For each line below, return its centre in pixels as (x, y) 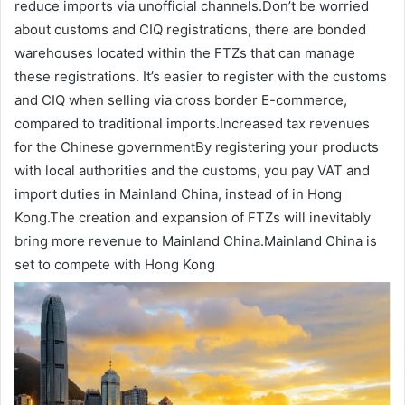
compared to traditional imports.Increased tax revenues (192, 123)
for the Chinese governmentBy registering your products (197, 146)
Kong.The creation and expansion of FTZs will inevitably (193, 217)
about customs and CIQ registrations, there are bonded (190, 29)
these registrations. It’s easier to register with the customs (201, 76)
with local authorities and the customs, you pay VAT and (192, 170)
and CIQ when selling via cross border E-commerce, (181, 99)
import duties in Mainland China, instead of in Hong (178, 193)
